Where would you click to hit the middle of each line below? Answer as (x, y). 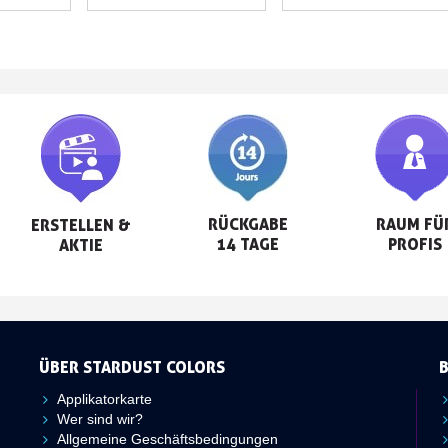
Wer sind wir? (99, 418)
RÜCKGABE (247, 223)
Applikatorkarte (104, 398)
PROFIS (414, 243)
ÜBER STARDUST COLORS (131, 366)
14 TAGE (247, 243)
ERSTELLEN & (81, 224)
